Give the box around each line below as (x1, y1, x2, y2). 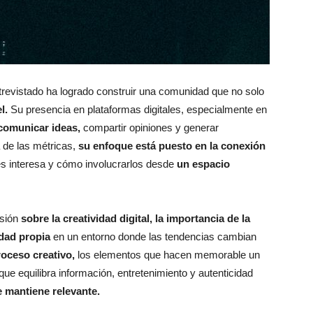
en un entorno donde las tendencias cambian (50, 231, 256, 242)
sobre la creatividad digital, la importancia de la (21, 212, 250, 224)
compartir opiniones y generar (80, 122, 219, 133)
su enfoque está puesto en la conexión (78, 140, 265, 152)
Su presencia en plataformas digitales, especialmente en (8, 103, 267, 115)
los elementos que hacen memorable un (78, 249, 260, 261)
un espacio (174, 158, 230, 170)
